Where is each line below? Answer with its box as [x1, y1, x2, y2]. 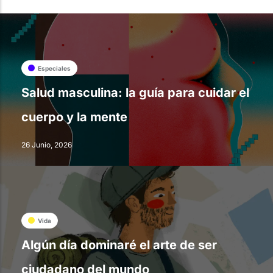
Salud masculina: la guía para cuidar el [21, 85, 249, 101]
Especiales [38, 64, 71, 72]
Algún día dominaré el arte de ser [21, 238, 217, 253]
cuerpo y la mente [21, 110, 127, 125]
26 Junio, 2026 [21, 140, 72, 150]
